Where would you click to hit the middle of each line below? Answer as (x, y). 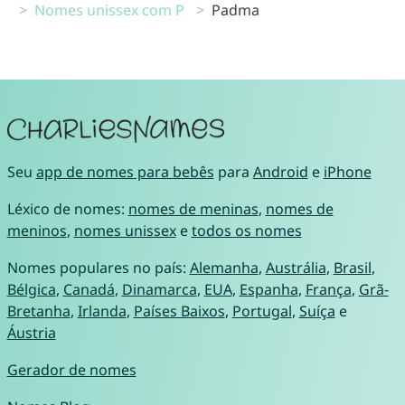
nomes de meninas (193, 208)
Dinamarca (159, 289)
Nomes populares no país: (98, 267)
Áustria (31, 332)
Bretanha (38, 311)
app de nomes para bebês (125, 171)
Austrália (296, 267)
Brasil (352, 267)
